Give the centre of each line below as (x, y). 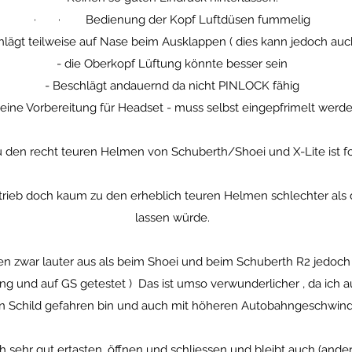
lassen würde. (172, 218)
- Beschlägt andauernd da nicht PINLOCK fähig (172, 86)
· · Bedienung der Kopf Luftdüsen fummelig (172, 20)
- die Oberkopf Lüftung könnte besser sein (172, 64)
